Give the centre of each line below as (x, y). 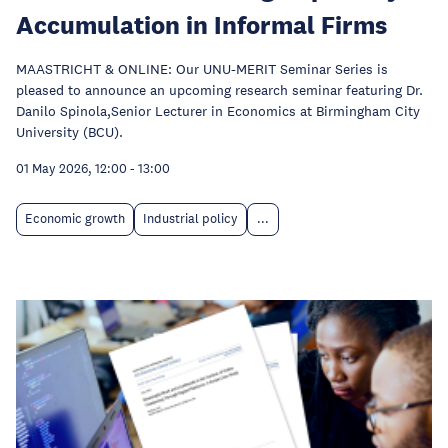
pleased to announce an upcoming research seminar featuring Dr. (219, 90)
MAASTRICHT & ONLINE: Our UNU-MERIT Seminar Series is (202, 69)
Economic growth (75, 219)
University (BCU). (69, 132)
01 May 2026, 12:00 (71, 169)
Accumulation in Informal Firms (201, 24)
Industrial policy (190, 219)
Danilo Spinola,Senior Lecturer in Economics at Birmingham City (218, 111)
